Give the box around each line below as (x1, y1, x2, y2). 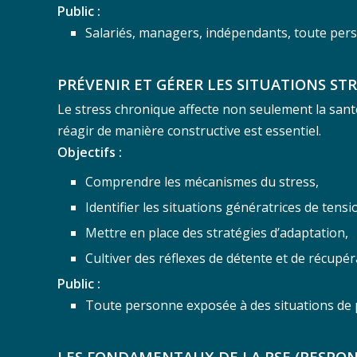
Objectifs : (57, 143, 122, 161)
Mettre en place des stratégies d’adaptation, (85, 223, 348, 241)
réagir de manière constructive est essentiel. (57, 121, 321, 139)
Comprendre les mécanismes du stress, (85, 172, 319, 190)
